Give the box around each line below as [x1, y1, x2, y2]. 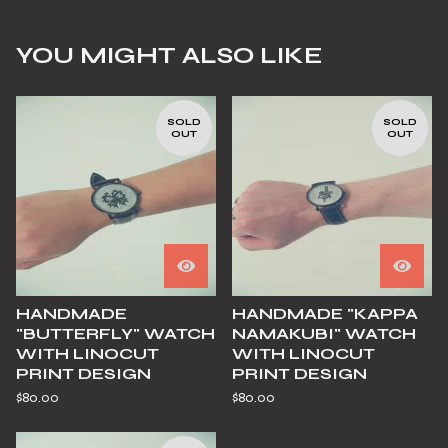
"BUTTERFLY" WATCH [16, 323, 215, 343]
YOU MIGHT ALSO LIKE [16, 40, 322, 70]
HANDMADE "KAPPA [232, 303, 418, 323]
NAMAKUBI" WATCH [232, 323, 416, 343]
